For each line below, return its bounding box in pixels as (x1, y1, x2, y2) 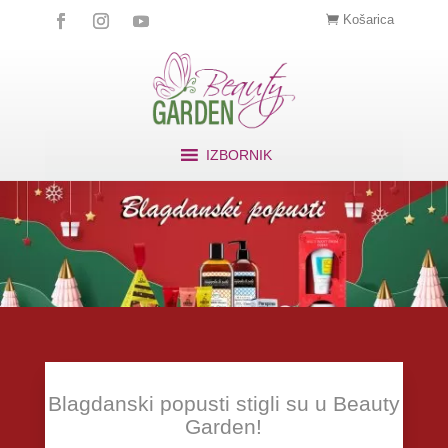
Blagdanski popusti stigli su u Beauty (47, 391, 400, 415)
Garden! (185, 414, 263, 438)
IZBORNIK (205, 147, 272, 163)
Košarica (343, 12, 395, 27)
